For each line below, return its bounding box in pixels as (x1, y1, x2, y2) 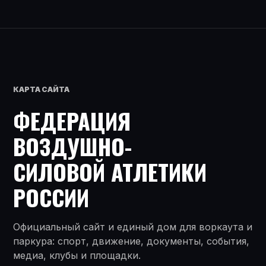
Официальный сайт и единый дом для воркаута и (13, 220, 252, 233)
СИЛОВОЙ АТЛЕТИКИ (13, 154, 207, 188)
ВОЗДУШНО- (13, 129, 132, 163)
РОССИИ (13, 180, 89, 214)
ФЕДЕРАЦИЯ (13, 103, 131, 137)
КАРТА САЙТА (13, 84, 69, 94)
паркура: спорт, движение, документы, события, (13, 235, 249, 247)
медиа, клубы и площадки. (13, 249, 141, 261)
